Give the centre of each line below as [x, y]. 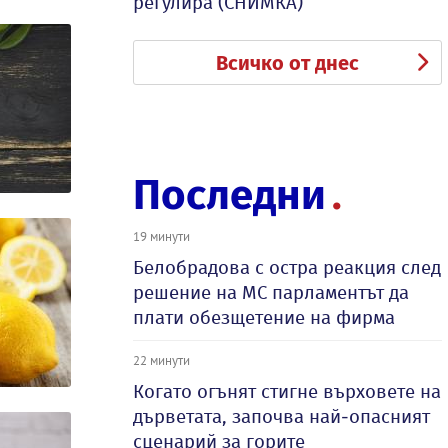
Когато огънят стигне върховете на [287, 391]
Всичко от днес [287, 63]
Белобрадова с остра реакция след [287, 267]
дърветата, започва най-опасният [281, 416]
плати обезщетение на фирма [264, 317]
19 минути [161, 236]
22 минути [161, 360]
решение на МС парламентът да [271, 292]
